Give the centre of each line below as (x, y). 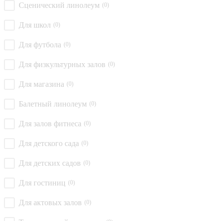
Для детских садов (50, 163)
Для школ (35, 25)
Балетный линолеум (53, 104)
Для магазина (41, 84)
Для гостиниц (42, 183)
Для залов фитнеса (50, 123)
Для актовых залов (50, 202)
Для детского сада (49, 143)
